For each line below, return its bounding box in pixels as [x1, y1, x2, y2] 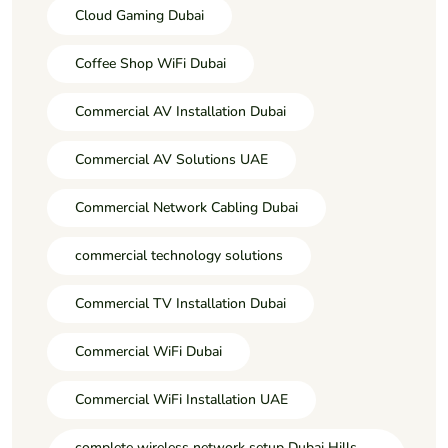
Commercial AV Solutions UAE [75, 149, 268, 169]
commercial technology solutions [75, 245, 283, 265]
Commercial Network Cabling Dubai [75, 197, 298, 217]
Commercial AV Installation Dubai [75, 101, 286, 121]
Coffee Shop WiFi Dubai [75, 53, 226, 73]
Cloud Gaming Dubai [75, 5, 204, 25]
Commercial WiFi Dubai [75, 341, 222, 361]
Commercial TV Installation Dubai [75, 293, 286, 313]
